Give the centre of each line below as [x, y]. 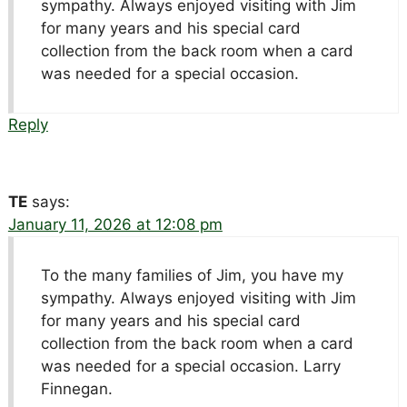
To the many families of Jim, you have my [192, 276]
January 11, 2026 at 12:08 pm [115, 225]
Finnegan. [76, 389]
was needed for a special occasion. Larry [190, 367]
